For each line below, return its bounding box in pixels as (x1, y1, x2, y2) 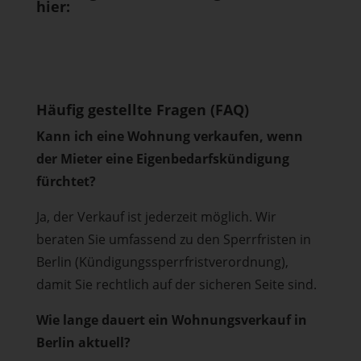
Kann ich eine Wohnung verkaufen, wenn (35, 127, 303, 145)
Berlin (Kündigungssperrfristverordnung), (35, 253, 288, 271)
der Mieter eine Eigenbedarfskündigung (35, 150, 289, 168)
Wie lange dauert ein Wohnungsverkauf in (35, 311, 307, 329)
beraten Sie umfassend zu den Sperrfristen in (35, 230, 311, 248)
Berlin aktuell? (35, 334, 131, 351)
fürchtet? (35, 172, 96, 190)
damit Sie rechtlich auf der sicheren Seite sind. (35, 276, 317, 293)
